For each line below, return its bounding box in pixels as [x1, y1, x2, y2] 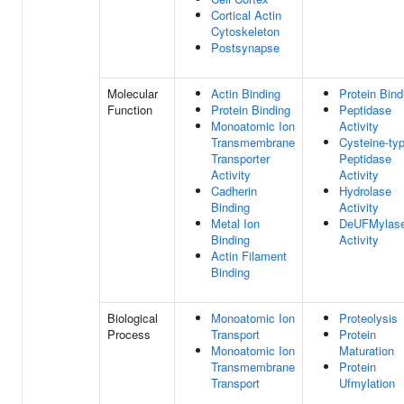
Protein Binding [211, 101, 290, 118]
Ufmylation [339, 374, 395, 391]
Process [107, 326, 151, 343]
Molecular [107, 85, 158, 102]
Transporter [211, 150, 270, 167]
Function [107, 101, 152, 118]
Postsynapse [211, 39, 280, 56]
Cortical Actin [211, 6, 281, 23]
